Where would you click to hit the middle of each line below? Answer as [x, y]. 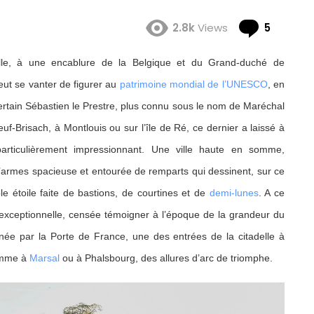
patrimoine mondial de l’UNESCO [193, 84]
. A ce [272, 193]
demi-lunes [234, 193]
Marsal [45, 258]
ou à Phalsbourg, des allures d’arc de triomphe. [166, 258]
